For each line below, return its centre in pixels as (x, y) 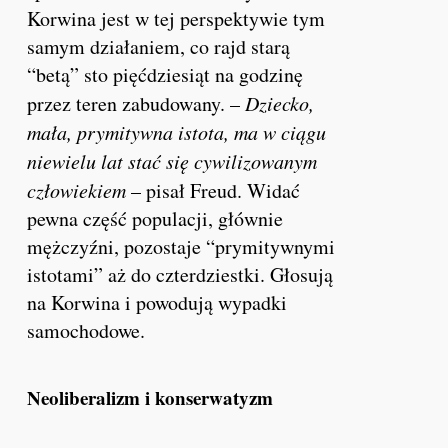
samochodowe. (86, 330)
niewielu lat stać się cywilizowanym (172, 160)
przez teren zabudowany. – (136, 103)
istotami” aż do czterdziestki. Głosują (180, 274)
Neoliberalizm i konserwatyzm (150, 397)
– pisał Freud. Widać (213, 190)
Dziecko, (280, 102)
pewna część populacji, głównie (155, 218)
